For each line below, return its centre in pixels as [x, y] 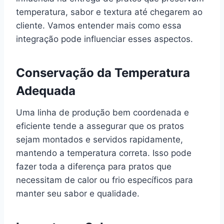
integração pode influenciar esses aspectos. [104, 39]
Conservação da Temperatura [103, 72]
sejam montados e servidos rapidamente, [99, 139]
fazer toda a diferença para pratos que [94, 166]
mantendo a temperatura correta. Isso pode [104, 153]
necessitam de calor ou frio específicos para [104, 180]
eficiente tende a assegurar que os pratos [100, 126]
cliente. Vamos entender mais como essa [99, 25]
